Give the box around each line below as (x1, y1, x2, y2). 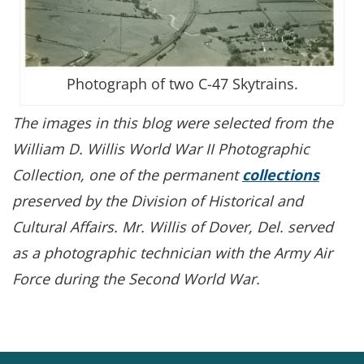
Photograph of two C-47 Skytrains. (66, 73, 298, 93)
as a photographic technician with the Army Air (12, 242, 332, 262)
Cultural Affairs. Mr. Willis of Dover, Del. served (12, 216, 333, 236)
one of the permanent (89, 164, 242, 184)
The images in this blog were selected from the (12, 112, 333, 132)
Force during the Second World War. (12, 268, 268, 288)
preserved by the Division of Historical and (12, 190, 303, 210)
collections (242, 164, 319, 184)
